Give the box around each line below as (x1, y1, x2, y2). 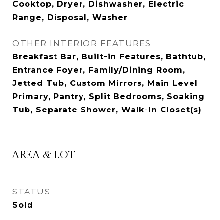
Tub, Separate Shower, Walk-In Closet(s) (12, 105, 202, 114)
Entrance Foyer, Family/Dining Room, (12, 65, 185, 75)
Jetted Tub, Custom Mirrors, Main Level (12, 79, 198, 88)
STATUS (12, 187, 50, 196)
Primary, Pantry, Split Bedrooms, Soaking (12, 92, 205, 101)
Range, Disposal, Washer (12, 13, 128, 22)
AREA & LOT (12, 149, 75, 161)
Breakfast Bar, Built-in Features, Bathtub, (12, 52, 206, 61)
